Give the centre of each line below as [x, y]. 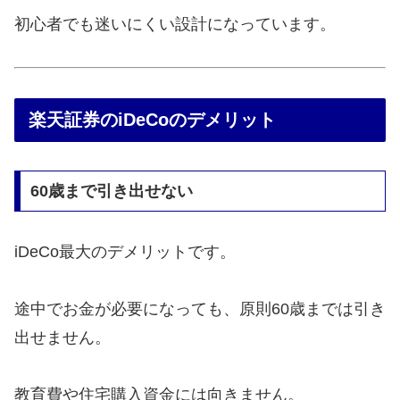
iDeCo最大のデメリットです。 [125, 251]
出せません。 [62, 338]
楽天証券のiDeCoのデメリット [152, 119]
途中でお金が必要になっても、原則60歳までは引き [200, 309]
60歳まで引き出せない [111, 191]
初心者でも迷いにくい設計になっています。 [175, 24]
